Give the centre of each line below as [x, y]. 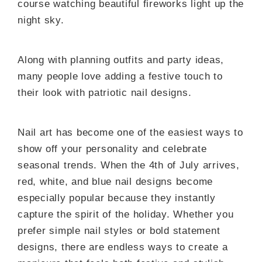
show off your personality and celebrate [112, 149]
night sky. [41, 20]
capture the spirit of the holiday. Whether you [126, 214]
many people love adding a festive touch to [120, 76]
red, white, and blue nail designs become [115, 182]
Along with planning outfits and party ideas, [121, 60]
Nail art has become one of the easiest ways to [130, 132]
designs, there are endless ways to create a [123, 247]
